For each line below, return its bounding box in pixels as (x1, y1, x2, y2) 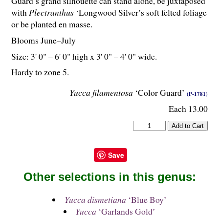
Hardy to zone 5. (11, 66, 69, 78)
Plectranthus (29, 6, 74, 19)
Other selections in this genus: (23, 170, 196, 184)
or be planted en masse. (11, 18, 92, 30)
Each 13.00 (169, 102, 208, 114)
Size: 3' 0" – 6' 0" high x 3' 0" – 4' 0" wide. (11, 50, 157, 62)
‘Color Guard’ (133, 87, 187, 99)
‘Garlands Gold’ (96, 205, 156, 218)
